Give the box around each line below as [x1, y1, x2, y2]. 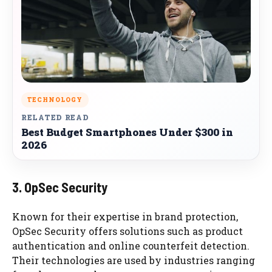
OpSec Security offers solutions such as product [12, 224, 243, 237]
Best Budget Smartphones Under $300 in [21, 124, 233, 139]
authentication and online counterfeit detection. [12, 239, 250, 252]
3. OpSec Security [12, 178, 107, 195]
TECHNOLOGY [27, 95, 83, 104]
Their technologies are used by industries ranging [12, 253, 255, 267]
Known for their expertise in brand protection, [12, 209, 238, 223]
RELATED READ [21, 112, 89, 122]
